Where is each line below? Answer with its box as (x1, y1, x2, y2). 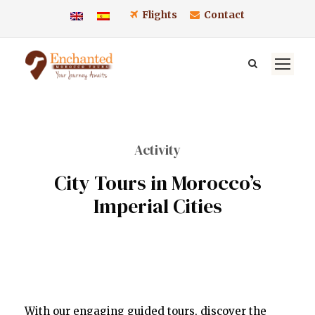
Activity (134, 141, 181, 160)
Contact (204, 8, 245, 21)
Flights (142, 8, 179, 21)
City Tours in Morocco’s (53, 169, 262, 197)
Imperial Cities (93, 193, 222, 220)
